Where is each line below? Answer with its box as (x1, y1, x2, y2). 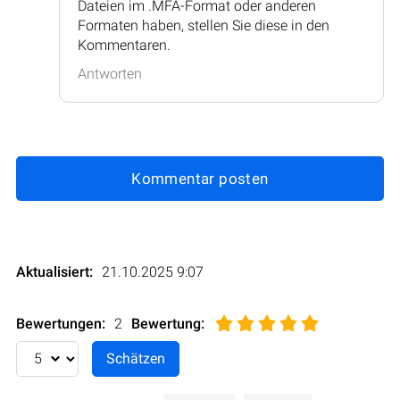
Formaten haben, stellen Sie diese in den (78, 16, 329, 34)
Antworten (78, 64, 142, 82)
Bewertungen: (16, 314, 105, 332)
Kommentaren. (78, 36, 171, 54)
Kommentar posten (131, 169, 269, 187)
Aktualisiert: (16, 262, 93, 280)
